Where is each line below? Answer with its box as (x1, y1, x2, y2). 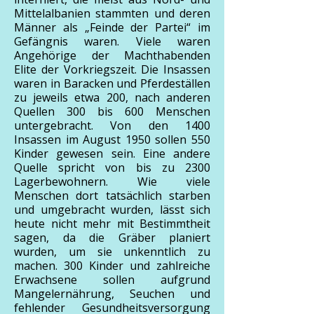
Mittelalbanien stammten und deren (14, 6, 210, 21)
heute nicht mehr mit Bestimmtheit (14, 216, 210, 231)
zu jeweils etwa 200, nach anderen (14, 90, 210, 105)
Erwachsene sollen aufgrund (14, 272, 210, 287)
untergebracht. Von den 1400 (14, 118, 210, 133)
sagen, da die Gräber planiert (14, 230, 210, 245)
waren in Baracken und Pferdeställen (14, 76, 210, 91)
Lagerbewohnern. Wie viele (14, 174, 210, 189)
